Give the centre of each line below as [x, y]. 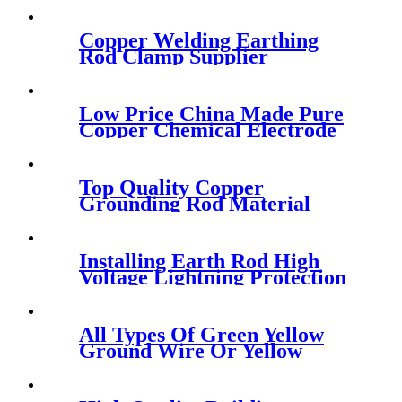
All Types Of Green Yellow [201, 335]
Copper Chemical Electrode [208, 131]
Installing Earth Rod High [199, 262]
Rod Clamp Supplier [174, 57]
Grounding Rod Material [195, 204]
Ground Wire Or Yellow [191, 351]
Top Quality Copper [171, 188]
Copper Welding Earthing [199, 41]
